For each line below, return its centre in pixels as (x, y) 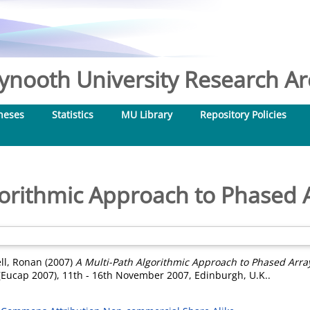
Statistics (73, 115)
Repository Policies (243, 115)
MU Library (147, 115)
